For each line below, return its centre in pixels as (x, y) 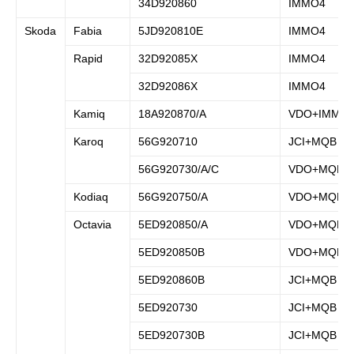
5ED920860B (171, 280)
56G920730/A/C (179, 169)
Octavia (92, 225)
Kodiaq (91, 197)
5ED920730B (171, 335)
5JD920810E (171, 31)
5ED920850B (171, 252)
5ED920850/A (173, 225)
